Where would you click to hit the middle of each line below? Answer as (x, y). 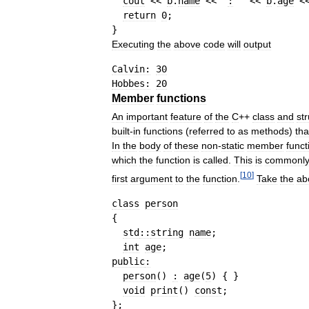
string (167, 232)
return (139, 16)
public (128, 261)
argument (151, 178)
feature (186, 117)
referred (207, 131)
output (257, 44)
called (216, 160)
